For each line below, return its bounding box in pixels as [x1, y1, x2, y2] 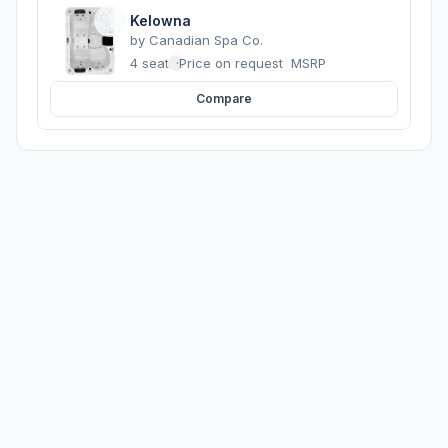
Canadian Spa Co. [149, 31, 263, 48]
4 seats [130, 54, 176, 71]
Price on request [179, 54, 287, 71]
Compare [196, 91, 252, 106]
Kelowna [130, 11, 191, 29]
